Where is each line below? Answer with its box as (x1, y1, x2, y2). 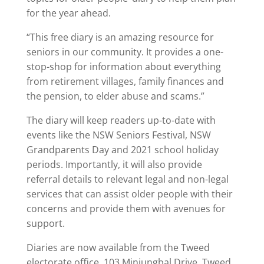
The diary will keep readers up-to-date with (26, 114, 216, 127)
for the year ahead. (26, 6, 111, 19)
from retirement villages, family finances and (26, 75, 224, 88)
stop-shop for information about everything (26, 60, 221, 73)
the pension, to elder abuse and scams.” (26, 90, 204, 103)
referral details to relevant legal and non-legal (26, 173, 229, 186)
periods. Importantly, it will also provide (26, 158, 202, 171)
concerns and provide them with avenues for (26, 202, 226, 215)
